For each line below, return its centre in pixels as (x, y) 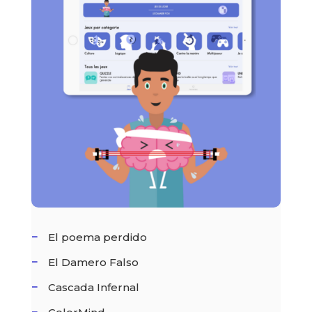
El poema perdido (97, 237)
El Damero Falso (93, 262)
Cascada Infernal (93, 287)
